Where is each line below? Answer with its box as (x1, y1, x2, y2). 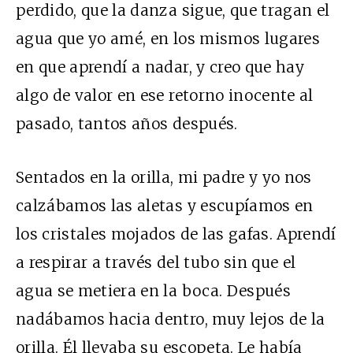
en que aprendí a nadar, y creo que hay (16, 58, 304, 77)
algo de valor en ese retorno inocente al (16, 86, 314, 106)
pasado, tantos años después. (16, 114, 238, 134)
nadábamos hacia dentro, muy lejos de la (16, 310, 325, 329)
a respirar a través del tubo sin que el (16, 253, 296, 273)
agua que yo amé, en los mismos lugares (16, 29, 320, 49)
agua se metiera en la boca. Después (16, 281, 291, 301)
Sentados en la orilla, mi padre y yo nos (16, 168, 312, 188)
